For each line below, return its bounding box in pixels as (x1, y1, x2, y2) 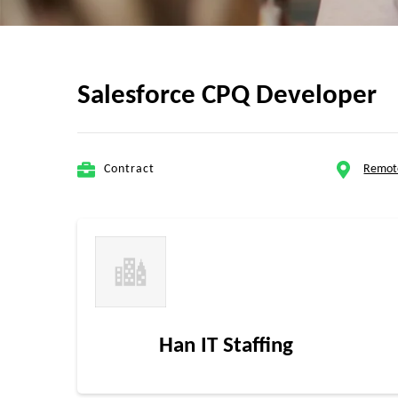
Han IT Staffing (159, 335, 293, 357)
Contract (104, 163, 155, 176)
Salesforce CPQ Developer (77, 83, 377, 110)
